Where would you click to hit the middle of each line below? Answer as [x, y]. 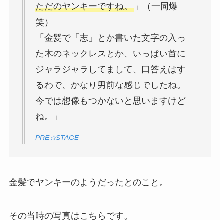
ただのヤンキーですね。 [84, 7]
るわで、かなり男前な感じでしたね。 [110, 85]
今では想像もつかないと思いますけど [110, 101]
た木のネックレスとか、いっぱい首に [110, 54]
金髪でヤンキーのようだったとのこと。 [88, 182]
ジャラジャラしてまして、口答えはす [110, 69]
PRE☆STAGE [57, 137]
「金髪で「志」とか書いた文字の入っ [110, 38]
